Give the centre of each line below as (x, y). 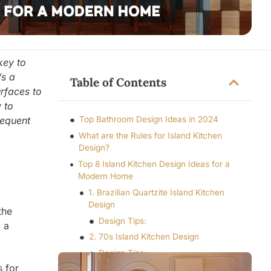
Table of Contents (118, 83)
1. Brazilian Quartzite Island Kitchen (157, 192)
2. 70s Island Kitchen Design (144, 237)
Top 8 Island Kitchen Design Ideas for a (154, 164)
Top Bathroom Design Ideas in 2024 (149, 119)
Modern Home (106, 176)
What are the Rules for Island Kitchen (151, 136)
